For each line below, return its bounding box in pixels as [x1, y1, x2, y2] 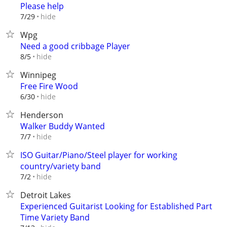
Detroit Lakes [20, 190, 71, 201]
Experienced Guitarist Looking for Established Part [20, 201, 212, 212]
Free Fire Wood [20, 81, 78, 92]
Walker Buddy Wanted [20, 121, 105, 132]
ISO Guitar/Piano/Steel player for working [20, 149, 177, 161]
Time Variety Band [20, 212, 90, 223]
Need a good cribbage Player [20, 41, 130, 52]
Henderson [20, 109, 63, 121]
